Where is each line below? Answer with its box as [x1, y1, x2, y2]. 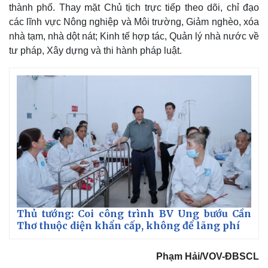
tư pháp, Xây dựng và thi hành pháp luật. [9, 45, 182, 56]
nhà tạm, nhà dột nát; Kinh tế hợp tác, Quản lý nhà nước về [9, 31, 259, 42]
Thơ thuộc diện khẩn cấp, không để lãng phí [17, 219, 240, 232]
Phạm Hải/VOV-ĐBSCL [156, 251, 259, 261]
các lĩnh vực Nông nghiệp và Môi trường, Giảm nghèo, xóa [9, 17, 259, 28]
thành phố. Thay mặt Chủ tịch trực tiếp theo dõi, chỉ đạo [9, 2, 259, 13]
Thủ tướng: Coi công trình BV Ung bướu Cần [17, 207, 251, 220]
